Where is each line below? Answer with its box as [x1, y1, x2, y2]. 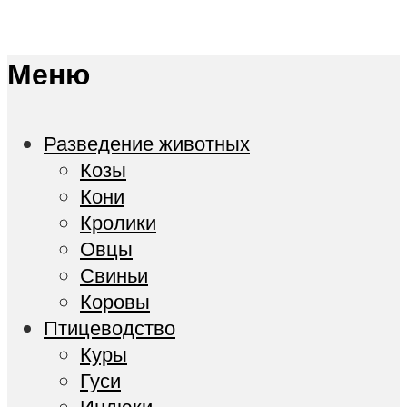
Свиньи [80, 262, 148, 289]
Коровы [80, 288, 150, 315]
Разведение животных [44, 130, 250, 157]
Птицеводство [44, 314, 175, 342]
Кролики [80, 209, 156, 236]
